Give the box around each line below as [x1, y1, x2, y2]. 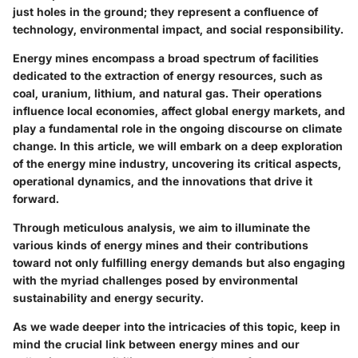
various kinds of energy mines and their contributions [13, 237, 308, 252]
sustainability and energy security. [13, 290, 204, 304]
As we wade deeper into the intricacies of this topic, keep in [13, 319, 340, 333]
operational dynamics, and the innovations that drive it [13, 173, 312, 188]
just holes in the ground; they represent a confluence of [13, 4, 318, 18]
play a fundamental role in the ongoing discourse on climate [13, 121, 342, 135]
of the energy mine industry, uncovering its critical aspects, [13, 156, 341, 170]
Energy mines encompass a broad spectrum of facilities [13, 50, 319, 65]
